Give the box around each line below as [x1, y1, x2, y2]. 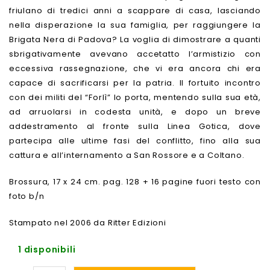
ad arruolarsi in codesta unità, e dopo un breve [9, 105, 261, 118]
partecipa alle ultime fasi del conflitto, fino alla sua [9, 134, 261, 146]
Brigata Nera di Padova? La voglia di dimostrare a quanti [9, 33, 261, 45]
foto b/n [9, 190, 45, 202]
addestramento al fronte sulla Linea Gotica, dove [9, 120, 261, 132]
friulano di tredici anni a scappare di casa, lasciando [9, 4, 261, 16]
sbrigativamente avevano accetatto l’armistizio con [9, 48, 261, 60]
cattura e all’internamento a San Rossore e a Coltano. [9, 149, 245, 161]
